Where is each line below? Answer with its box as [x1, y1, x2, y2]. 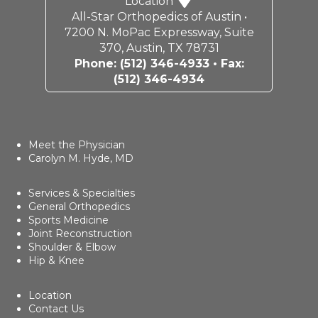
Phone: [74, 57, 120, 70]
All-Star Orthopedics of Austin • [71, 10, 247, 23]
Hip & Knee [28, 254, 84, 267]
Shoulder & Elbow [28, 241, 116, 253]
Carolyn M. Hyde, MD [28, 152, 133, 165]
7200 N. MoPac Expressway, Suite [64, 26, 254, 39]
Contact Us [28, 302, 84, 315]
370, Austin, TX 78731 [99, 41, 219, 55]
